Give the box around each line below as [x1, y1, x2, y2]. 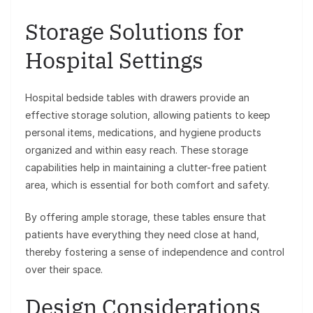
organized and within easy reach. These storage [25, 144, 248, 156]
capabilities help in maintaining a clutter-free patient [25, 161, 267, 174]
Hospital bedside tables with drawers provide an [25, 92, 249, 104]
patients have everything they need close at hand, [25, 228, 259, 241]
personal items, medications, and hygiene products [25, 126, 261, 139]
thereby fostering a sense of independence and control [25, 246, 284, 259]
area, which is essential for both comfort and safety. [25, 179, 270, 191]
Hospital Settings [25, 45, 203, 75]
